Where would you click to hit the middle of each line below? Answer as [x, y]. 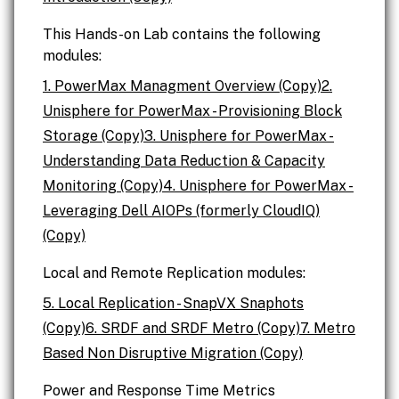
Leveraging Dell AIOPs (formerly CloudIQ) [181, 211]
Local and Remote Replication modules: [174, 273]
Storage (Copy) [94, 136]
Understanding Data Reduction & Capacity [184, 161]
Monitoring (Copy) [103, 186]
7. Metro [328, 328]
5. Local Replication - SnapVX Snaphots [173, 303]
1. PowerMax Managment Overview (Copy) [182, 86]
